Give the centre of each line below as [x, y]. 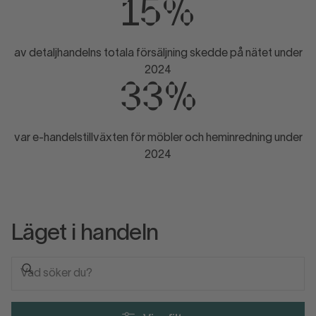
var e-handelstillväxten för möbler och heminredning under [158, 139]
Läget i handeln [85, 234]
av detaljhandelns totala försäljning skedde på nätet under [158, 54]
